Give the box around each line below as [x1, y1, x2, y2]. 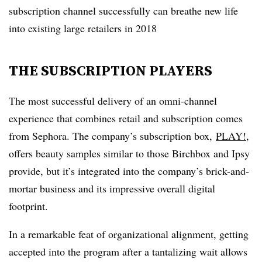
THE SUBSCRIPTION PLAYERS [9, 61, 212, 80]
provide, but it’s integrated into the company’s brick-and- [9, 164, 249, 178]
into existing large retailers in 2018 [9, 21, 157, 35]
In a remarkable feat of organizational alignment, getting [9, 227, 249, 241]
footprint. [9, 199, 48, 213]
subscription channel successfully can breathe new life [9, 4, 238, 18]
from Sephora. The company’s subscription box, [9, 129, 216, 143]
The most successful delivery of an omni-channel [9, 94, 217, 108]
